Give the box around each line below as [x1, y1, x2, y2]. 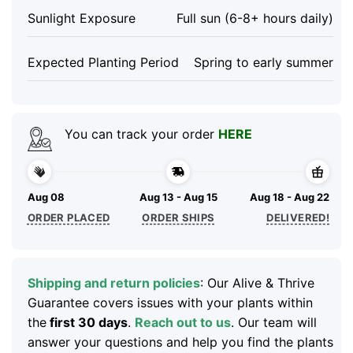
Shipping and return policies [27, 275, 200, 292]
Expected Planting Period [27, 54, 179, 70]
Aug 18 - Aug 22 [250, 190, 330, 203]
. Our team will [230, 314, 317, 331]
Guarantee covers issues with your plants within [27, 295, 313, 311]
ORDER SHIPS [142, 210, 215, 224]
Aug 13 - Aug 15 [139, 190, 217, 203]
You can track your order [64, 125, 218, 142]
